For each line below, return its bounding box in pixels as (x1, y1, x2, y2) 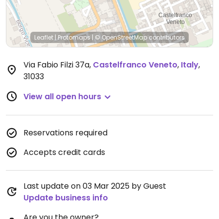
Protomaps (58, 33, 90, 42)
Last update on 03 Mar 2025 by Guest (23, 180, 166, 192)
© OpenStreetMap (95, 33, 147, 42)
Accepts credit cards (23, 147, 105, 158)
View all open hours (23, 91, 101, 102)
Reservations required (23, 127, 108, 138)
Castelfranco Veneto (93, 59, 177, 70)
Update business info (23, 192, 108, 203)
